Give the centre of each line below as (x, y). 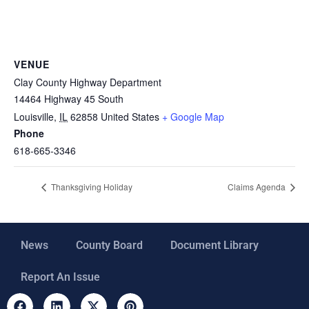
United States (130, 116)
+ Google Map (193, 116)
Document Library (215, 246)
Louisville (34, 116)
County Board (109, 246)
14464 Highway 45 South (69, 98)
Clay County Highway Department (88, 82)
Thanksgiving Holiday (91, 187)
